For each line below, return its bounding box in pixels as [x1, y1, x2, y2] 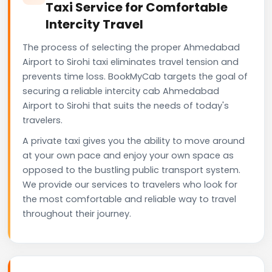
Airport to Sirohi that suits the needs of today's [22, 99, 229, 112]
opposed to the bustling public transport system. [22, 163, 240, 176]
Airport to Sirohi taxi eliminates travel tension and [22, 55, 239, 68]
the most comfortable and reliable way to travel [22, 192, 236, 205]
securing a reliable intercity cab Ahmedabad [22, 84, 219, 97]
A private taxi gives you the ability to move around [22, 134, 245, 147]
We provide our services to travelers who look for [22, 178, 237, 191]
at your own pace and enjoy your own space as [22, 149, 234, 161]
